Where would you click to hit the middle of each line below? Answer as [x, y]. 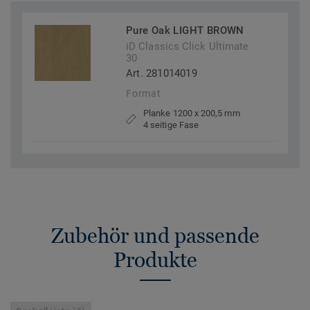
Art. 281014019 [162, 74]
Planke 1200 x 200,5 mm [192, 113]
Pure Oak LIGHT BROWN [185, 31]
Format [144, 94]
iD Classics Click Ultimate [188, 47]
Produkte [155, 260]
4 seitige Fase [171, 125]
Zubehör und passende [155, 236]
